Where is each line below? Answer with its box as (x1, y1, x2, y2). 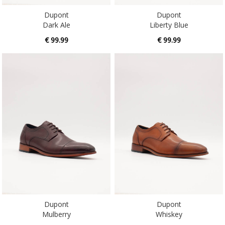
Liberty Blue (149, 5, 188, 15)
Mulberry (42, 194, 71, 204)
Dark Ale (42, 5, 70, 15)
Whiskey (155, 194, 182, 204)
